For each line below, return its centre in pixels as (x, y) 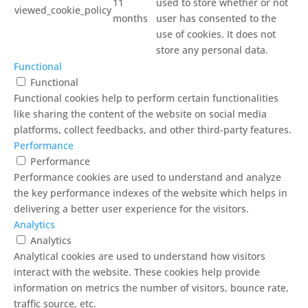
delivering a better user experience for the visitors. (131, 208)
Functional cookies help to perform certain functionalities (146, 98)
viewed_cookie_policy (63, 10)
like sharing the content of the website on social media (140, 113)
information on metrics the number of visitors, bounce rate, (151, 287)
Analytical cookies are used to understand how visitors (140, 256)
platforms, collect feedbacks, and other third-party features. (153, 129)
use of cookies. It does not (216, 34)
